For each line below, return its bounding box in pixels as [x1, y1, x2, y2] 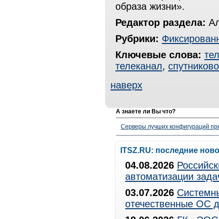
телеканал [115, 61, 162, 71]
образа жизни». [115, 1, 185, 12]
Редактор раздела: [115, 17, 206, 28]
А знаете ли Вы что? [116, 108, 175, 115]
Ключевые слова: [115, 49, 201, 60]
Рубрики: [115, 33, 159, 44]
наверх [110, 80, 142, 90]
